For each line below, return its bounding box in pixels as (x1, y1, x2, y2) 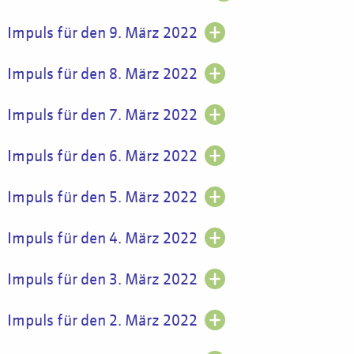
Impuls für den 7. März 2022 (6, 107, 198, 123)
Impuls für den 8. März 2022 (6, 66, 198, 82)
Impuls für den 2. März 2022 (6, 313, 198, 329)
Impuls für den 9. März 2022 (6, 25, 198, 41)
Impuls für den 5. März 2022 (6, 190, 198, 205)
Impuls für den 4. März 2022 (6, 231, 198, 247)
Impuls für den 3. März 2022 (6, 272, 198, 288)
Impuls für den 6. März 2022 (6, 149, 198, 164)
